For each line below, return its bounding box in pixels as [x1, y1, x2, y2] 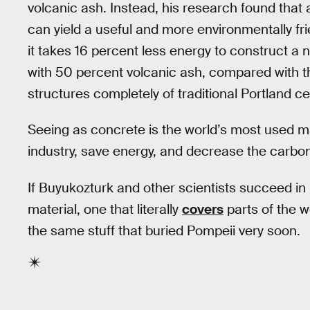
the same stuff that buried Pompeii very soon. [28, 221, 300, 239]
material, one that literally [28, 200, 182, 218]
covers [182, 200, 224, 218]
